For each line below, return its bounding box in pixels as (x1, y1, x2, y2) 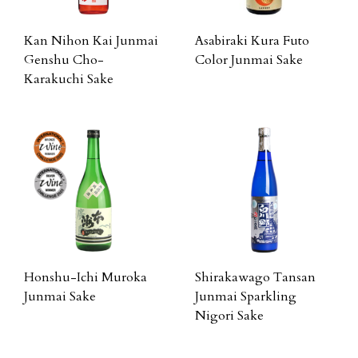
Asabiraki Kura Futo (195, 32, 309, 50)
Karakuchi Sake (24, 70, 113, 88)
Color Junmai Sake (195, 51, 303, 69)
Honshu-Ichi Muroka (24, 268, 147, 286)
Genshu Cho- (24, 51, 104, 69)
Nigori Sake (195, 307, 264, 324)
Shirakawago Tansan (195, 268, 316, 286)
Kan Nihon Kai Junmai (24, 32, 158, 50)
